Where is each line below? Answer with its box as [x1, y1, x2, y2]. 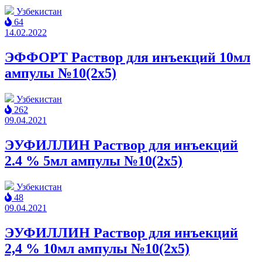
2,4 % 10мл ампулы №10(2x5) [5, 240, 189, 256]
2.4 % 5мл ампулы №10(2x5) [5, 153, 182, 169]
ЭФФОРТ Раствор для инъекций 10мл [5, 50, 250, 65]
